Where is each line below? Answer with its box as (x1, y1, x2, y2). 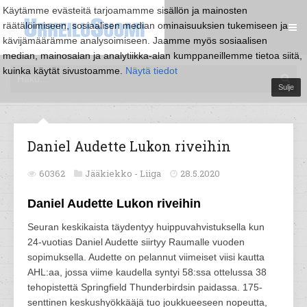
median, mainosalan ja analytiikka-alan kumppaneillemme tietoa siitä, (3, 50, 302, 61)
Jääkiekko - (85, 167, 140, 180)
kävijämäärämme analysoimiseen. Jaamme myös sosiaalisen (3, 35, 267, 46)
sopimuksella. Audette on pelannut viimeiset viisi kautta (27, 251, 265, 262)
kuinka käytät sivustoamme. (3, 65, 125, 76)
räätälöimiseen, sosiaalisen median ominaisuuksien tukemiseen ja (3, 20, 288, 31)
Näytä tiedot (125, 65, 177, 76)
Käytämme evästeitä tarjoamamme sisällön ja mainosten (3, 5, 247, 16)
